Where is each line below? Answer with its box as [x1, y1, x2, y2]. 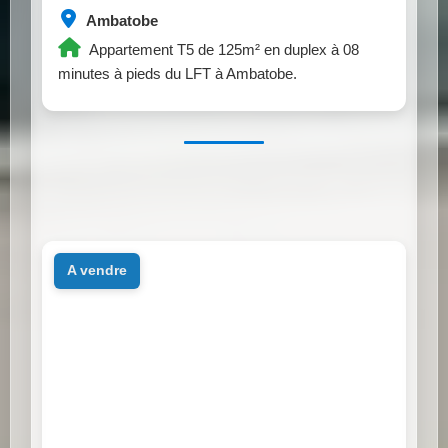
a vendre [75, 262, 127, 279]
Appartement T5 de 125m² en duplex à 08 [86, 40, 359, 58]
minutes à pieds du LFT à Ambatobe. [58, 64, 297, 82]
